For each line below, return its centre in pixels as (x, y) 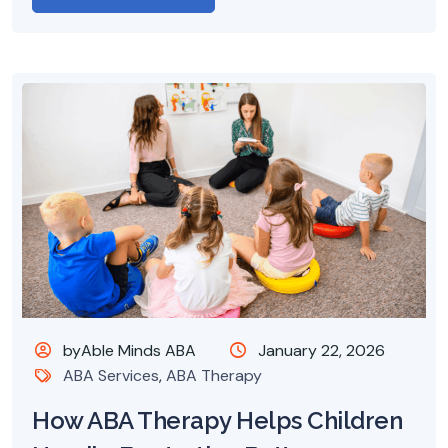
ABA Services (111, 376)
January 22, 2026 (321, 351)
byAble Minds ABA (128, 351)
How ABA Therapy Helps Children (217, 421)
